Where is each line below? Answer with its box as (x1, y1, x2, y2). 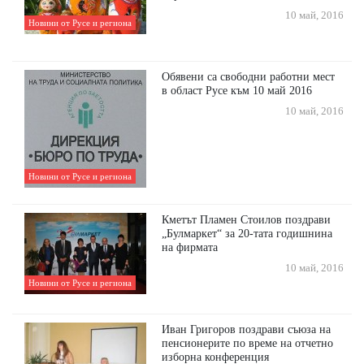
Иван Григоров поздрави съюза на (162, 323, 331, 336)
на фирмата (162, 240, 219, 254)
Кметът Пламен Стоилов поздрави (162, 213, 331, 227)
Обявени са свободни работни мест (162, 70, 336, 84)
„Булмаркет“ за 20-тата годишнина (162, 227, 333, 240)
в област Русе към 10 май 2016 (162, 84, 313, 97)
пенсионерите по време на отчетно (162, 336, 334, 350)
